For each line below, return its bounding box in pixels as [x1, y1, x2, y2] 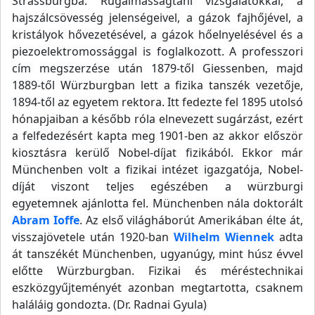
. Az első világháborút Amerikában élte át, [79, 212, 304, 228]
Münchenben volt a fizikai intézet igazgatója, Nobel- [12, 162, 303, 177]
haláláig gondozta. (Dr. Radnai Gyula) [12, 297, 207, 312]
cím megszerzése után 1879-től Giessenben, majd [12, 60, 303, 76]
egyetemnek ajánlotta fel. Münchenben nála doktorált [12, 195, 303, 211]
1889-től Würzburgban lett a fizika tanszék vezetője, [12, 77, 303, 93]
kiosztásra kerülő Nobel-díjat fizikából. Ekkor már [12, 145, 303, 160]
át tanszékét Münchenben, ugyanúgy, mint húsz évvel [12, 246, 303, 262]
